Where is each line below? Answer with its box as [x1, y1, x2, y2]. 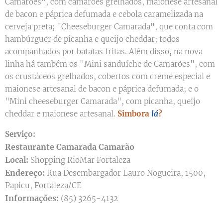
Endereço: [5, 168, 47, 178]
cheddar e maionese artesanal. [5, 109, 117, 119]
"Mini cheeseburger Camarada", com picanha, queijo [5, 97, 200, 107]
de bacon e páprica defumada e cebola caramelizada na [5, 9, 203, 19]
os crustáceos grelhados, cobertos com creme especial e [5, 72, 210, 82]
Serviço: [5, 129, 35, 139]
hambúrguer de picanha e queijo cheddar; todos [5, 34, 180, 44]
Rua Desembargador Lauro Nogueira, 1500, [47, 168, 206, 178]
